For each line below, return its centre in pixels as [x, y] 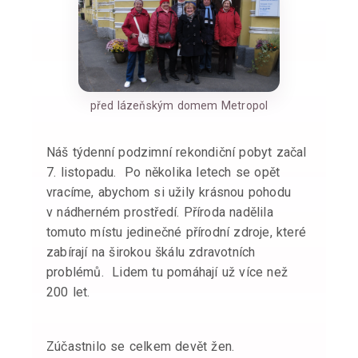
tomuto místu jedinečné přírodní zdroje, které [176, 233]
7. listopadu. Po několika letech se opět [163, 173]
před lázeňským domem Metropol [179, 105]
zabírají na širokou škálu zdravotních [151, 253]
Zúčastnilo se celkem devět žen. [141, 347]
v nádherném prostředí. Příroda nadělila [160, 213]
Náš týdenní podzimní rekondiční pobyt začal [177, 153]
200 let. [68, 292]
